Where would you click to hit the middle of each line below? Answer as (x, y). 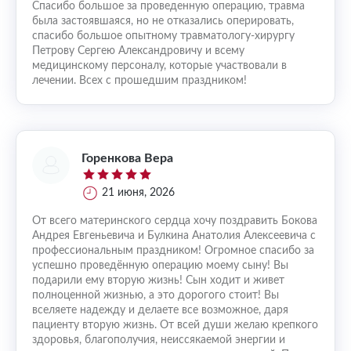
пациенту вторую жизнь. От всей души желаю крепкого (175, 325)
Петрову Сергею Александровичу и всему (138, 51)
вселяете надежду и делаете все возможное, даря (160, 310)
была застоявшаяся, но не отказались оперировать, (163, 21)
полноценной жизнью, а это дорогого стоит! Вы (156, 295)
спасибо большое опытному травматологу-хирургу (163, 36)
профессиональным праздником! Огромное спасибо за (173, 251)
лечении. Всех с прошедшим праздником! (139, 81)
